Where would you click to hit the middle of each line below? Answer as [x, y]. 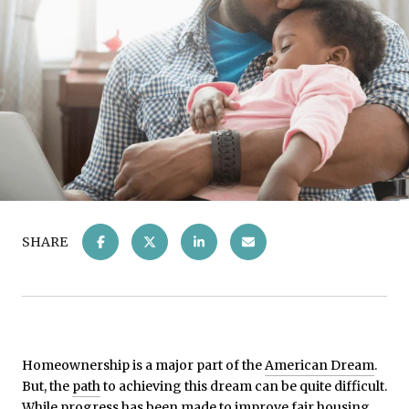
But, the [47, 386]
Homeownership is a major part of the [143, 365]
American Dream [320, 365]
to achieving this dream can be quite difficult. [244, 386]
